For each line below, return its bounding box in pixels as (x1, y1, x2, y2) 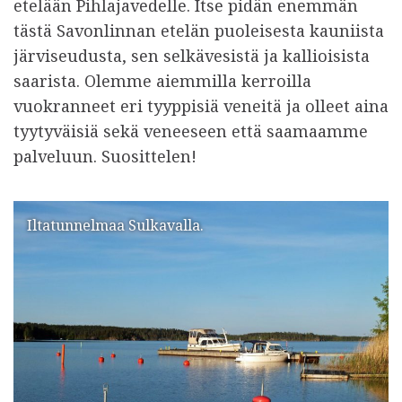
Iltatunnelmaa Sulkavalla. (27, 215, 204, 236)
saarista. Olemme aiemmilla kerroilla (13, 70, 311, 92)
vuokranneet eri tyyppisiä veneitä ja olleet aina (13, 95, 389, 118)
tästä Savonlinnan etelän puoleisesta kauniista (13, 20, 384, 42)
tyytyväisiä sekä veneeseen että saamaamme (13, 120, 368, 143)
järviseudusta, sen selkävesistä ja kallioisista (13, 45, 370, 67)
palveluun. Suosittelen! (13, 145, 197, 168)
